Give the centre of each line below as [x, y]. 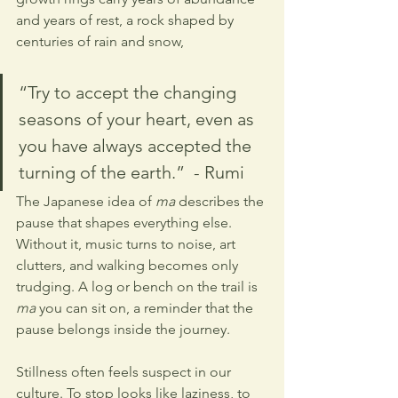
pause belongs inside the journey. [123, 329]
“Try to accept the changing [130, 92]
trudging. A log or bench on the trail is [139, 286]
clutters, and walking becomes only [129, 265]
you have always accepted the [137, 145]
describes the [221, 201]
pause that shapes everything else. [126, 222]
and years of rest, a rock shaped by [127, 20]
